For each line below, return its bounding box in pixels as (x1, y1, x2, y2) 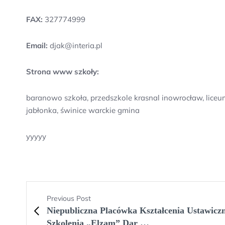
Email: (26, 41, 48, 50)
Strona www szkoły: (26, 67, 99, 76)
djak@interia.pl (48, 41, 102, 50)
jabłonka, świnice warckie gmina (26, 105, 140, 115)
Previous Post (47, 194, 91, 203)
